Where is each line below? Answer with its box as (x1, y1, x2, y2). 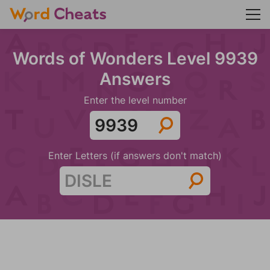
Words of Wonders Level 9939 (12, 48, 258, 69)
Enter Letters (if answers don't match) (48, 149, 222, 162)
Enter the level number (83, 94, 187, 106)
